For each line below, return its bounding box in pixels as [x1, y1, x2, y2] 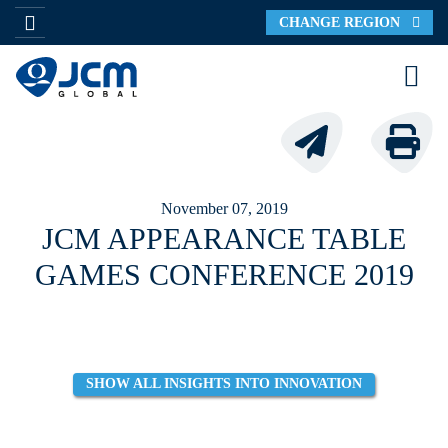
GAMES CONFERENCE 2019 [34, 257, 414, 291]
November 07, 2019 [160, 199, 288, 217]
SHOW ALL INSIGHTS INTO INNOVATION [86, 376, 362, 392]
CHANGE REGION [279, 14, 412, 30]
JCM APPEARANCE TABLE [42, 221, 406, 255]
